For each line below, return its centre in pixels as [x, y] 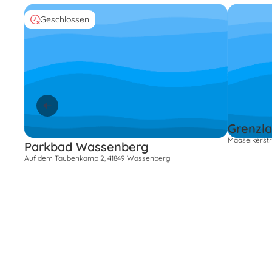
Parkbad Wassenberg [87, 146]
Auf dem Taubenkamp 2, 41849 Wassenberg [97, 158]
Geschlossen [65, 19]
